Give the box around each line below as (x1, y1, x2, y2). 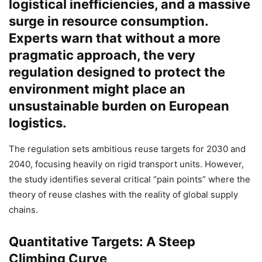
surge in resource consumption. (9, 13, 208, 29)
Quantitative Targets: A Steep (9, 233, 195, 249)
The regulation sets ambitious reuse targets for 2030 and (9, 143, 246, 154)
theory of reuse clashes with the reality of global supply (9, 188, 238, 200)
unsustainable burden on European (9, 98, 229, 113)
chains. (9, 204, 38, 215)
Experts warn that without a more (9, 30, 220, 46)
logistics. (9, 115, 67, 130)
